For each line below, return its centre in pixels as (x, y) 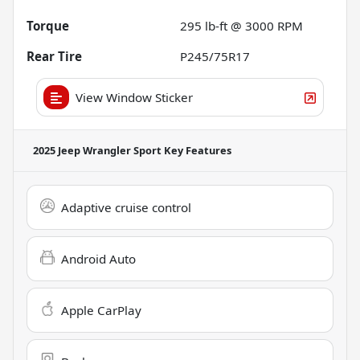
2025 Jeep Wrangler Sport (97, 150)
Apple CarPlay (101, 310)
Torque (48, 25)
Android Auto (98, 258)
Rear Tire (54, 56)
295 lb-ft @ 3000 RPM (241, 25)
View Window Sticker (134, 97)
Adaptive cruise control (126, 207)
